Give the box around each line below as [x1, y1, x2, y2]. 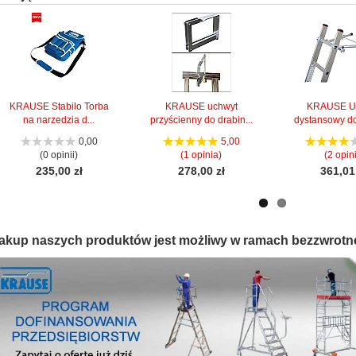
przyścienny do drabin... [149, 114, 253, 126]
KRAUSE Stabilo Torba [9, 100, 109, 112]
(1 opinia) [180, 149, 222, 161]
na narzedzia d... [23, 114, 95, 126]
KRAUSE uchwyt [164, 100, 238, 112]
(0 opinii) [40, 149, 79, 161]
